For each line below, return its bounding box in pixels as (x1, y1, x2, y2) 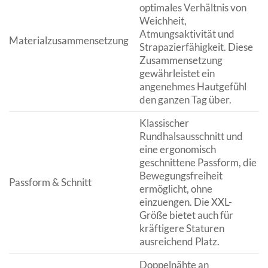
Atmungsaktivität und (139, 27, 234, 40)
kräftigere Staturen (139, 221, 224, 234)
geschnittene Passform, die (139, 156, 257, 169)
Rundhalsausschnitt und (139, 129, 243, 142)
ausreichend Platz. (139, 234, 220, 248)
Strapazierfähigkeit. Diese (139, 40, 253, 53)
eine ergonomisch (139, 142, 216, 156)
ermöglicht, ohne (139, 182, 212, 195)
